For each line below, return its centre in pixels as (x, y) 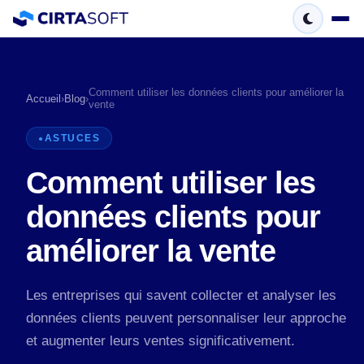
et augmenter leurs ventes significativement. (160, 341)
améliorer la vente (151, 251)
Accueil (43, 98)
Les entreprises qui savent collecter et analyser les (181, 295)
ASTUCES (72, 138)
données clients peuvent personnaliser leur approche (186, 318)
